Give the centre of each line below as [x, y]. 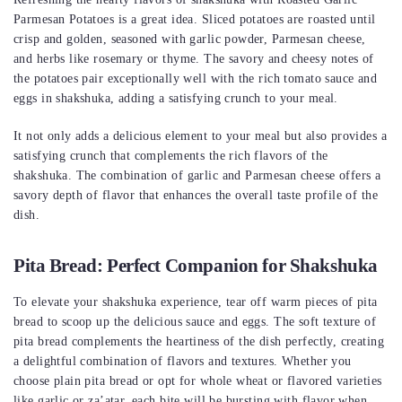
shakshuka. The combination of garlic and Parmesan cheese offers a [197, 176]
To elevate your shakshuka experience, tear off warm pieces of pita [196, 302]
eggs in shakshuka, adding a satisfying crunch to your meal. [176, 99]
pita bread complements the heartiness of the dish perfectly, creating [199, 342]
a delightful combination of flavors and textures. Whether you [183, 362]
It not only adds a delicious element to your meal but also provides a [200, 136]
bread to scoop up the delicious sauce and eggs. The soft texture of [195, 322]
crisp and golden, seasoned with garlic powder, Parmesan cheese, [190, 39]
